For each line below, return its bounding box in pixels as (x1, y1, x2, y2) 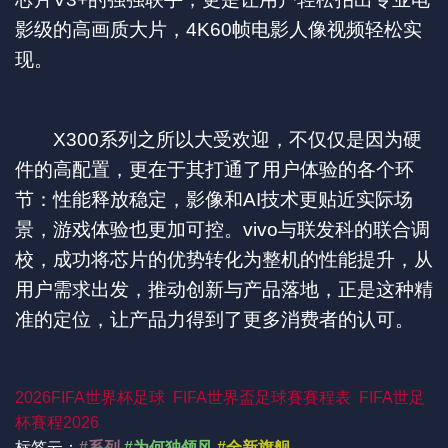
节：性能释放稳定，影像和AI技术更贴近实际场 (15, 188, 413, 210)
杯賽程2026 (15, 413, 99, 431)
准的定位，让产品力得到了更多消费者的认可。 (15, 308, 414, 330)
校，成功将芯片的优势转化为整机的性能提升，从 (15, 248, 433, 270)
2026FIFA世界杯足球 (15, 388, 165, 406)
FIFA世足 (359, 388, 425, 406)
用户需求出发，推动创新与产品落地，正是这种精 (15, 278, 433, 300)
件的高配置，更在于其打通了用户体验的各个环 (15, 158, 414, 180)
